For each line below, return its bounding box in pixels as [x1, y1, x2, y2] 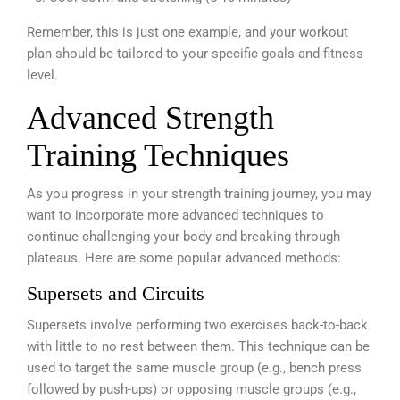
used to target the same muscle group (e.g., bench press [27, 359, 362, 376]
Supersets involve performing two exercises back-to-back [27, 316, 368, 333]
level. [27, 66, 58, 83]
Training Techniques [27, 137, 289, 173]
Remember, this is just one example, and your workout [27, 23, 348, 40]
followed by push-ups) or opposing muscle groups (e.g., [27, 380, 356, 397]
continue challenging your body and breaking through [27, 228, 340, 245]
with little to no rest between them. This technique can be [27, 337, 370, 354]
